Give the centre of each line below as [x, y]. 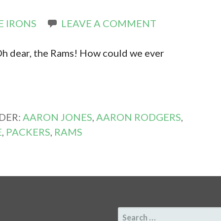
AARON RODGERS [139, 117]
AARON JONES [58, 117]
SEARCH [132, 213]
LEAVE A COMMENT [109, 23]
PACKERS [28, 131]
